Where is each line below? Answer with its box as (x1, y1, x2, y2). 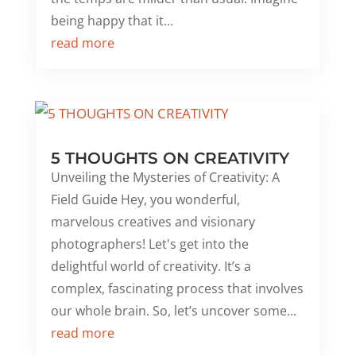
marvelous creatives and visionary (50, 212, 255, 230)
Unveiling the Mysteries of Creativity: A (50, 168, 280, 186)
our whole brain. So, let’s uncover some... (50, 301, 296, 319)
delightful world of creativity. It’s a (50, 257, 251, 275)
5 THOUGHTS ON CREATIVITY (50, 148, 289, 168)
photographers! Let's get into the (50, 234, 249, 253)
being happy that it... (50, 11, 173, 29)
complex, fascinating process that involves (50, 279, 304, 297)
